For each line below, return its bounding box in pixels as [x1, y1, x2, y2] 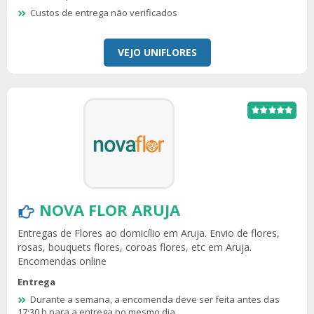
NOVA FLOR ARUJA [39, 198, 180, 220]
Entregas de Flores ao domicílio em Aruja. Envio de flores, [18, 226, 280, 240]
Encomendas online [18, 254, 107, 268]
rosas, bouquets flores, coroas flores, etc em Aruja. [18, 240, 252, 254]
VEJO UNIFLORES [117, 45, 197, 59]
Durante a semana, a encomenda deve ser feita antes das [30, 293, 280, 306]
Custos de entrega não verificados [30, 6, 177, 20]
